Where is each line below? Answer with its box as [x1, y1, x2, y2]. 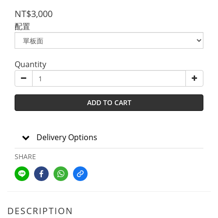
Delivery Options [36, 132, 97, 143]
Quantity [15, 59, 46, 70]
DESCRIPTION [7, 205, 73, 217]
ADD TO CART [87, 98, 131, 107]
